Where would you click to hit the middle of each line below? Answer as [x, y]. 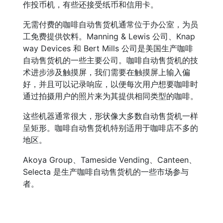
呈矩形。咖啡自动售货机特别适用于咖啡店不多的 [111, 128]
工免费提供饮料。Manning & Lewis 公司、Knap [109, 36]
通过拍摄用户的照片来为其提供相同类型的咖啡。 [111, 96]
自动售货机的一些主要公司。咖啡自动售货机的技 [111, 60]
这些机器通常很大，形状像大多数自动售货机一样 [111, 116]
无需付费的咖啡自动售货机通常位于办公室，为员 [111, 24]
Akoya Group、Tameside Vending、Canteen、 [110, 160]
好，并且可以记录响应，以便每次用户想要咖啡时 [111, 84]
